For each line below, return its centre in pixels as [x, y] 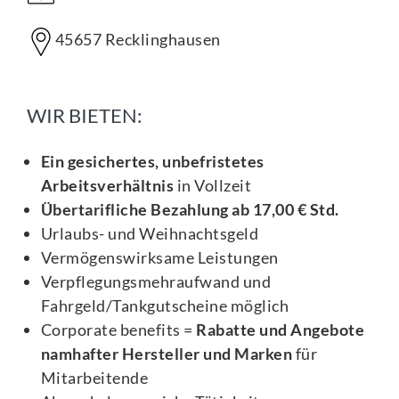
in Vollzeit [213, 185]
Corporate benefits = [118, 329]
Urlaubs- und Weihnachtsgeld [150, 233]
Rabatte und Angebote [281, 329]
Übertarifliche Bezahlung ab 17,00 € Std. [190, 209]
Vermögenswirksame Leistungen [159, 257]
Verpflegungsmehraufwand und [156, 281]
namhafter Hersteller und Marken [167, 353]
